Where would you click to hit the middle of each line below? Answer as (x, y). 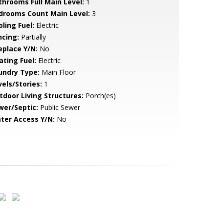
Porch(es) (99, 96)
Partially (32, 37)
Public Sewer (59, 107)
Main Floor (57, 72)
